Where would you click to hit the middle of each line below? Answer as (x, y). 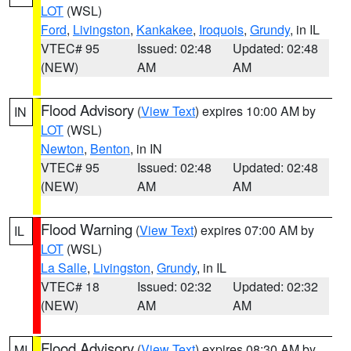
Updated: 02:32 (276, 286)
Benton (110, 148)
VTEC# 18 (70, 286)
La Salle (64, 268)
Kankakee (165, 29)
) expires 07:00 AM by (254, 230)
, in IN (146, 148)
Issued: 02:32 (174, 286)
